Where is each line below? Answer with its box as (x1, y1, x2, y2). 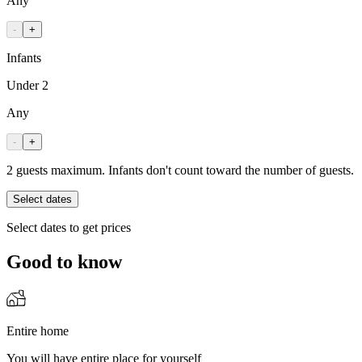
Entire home (6, 324, 69, 339)
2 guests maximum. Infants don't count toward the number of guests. (6, 162, 354, 177)
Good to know (6, 250, 122, 272)
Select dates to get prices (6, 220, 131, 234)
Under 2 (6, 78, 48, 92)
